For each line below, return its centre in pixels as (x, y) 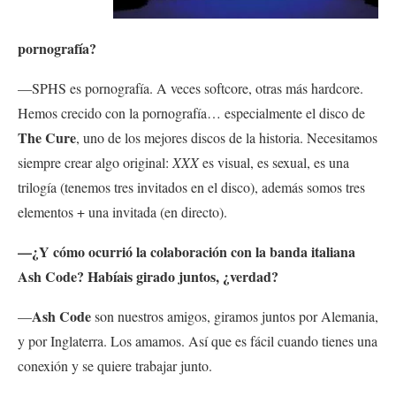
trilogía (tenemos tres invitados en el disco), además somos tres (191, 187)
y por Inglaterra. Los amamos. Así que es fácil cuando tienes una (198, 341)
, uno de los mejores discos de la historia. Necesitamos (227, 138)
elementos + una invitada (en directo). (122, 212)
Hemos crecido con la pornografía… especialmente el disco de (191, 113)
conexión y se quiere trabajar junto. (115, 366)
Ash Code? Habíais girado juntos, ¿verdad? (148, 277)
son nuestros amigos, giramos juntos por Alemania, (235, 316)
